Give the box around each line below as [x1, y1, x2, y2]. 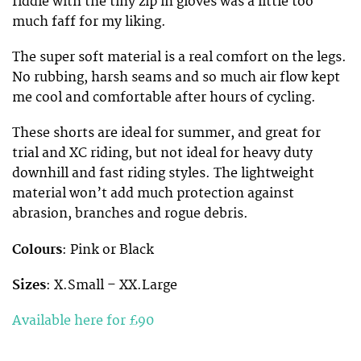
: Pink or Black [62, 241, 154, 258]
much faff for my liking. [12, 13, 166, 30]
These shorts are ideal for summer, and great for [12, 125, 321, 142]
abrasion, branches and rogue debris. [12, 205, 248, 222]
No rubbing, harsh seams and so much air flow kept [12, 69, 340, 86]
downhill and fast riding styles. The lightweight [12, 165, 314, 182]
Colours [12, 241, 62, 258]
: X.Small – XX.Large [46, 276, 177, 293]
